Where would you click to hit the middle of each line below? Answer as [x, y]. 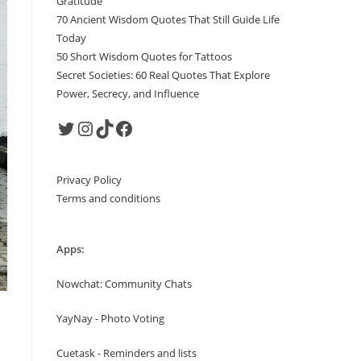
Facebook [139, 127]
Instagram [102, 127]
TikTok [111, 127]
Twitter [75, 127]
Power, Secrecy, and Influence [128, 93]
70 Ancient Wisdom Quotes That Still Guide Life [168, 19]
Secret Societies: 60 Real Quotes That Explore [163, 75]
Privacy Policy [89, 180]
